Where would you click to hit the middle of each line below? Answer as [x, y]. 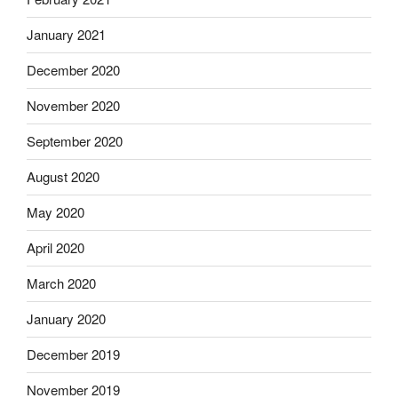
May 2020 [56, 212]
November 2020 [73, 106]
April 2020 [56, 248]
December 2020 [73, 70]
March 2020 [61, 283]
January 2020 [66, 319]
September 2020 [75, 141]
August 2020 [63, 177]
